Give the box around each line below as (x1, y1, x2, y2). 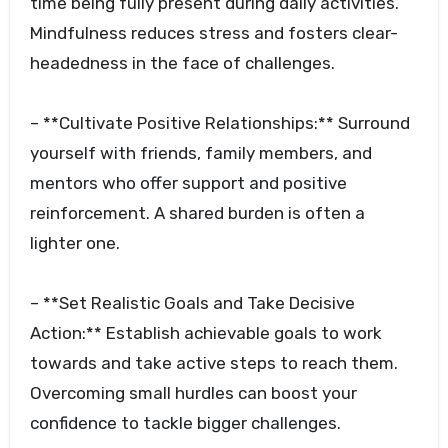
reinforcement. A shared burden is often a (29, 203, 365, 224)
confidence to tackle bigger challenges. (29, 413, 341, 434)
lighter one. (29, 233, 120, 254)
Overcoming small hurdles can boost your (29, 383, 357, 404)
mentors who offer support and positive (29, 173, 347, 194)
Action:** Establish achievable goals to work (29, 323, 382, 344)
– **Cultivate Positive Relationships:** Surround (29, 113, 410, 134)
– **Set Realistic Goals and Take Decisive (29, 293, 355, 314)
